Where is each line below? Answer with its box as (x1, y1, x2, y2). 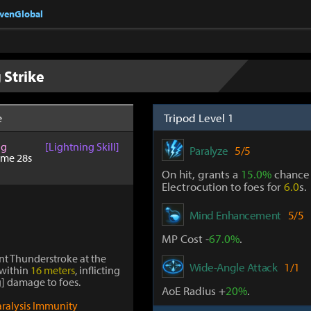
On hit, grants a (161, 167, 241, 181)
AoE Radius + (161, 283, 226, 298)
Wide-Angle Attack (189, 259, 278, 274)
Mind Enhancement (189, 207, 281, 222)
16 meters (31, 263, 75, 277)
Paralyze (189, 142, 228, 158)
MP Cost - (161, 231, 209, 246)
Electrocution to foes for (161, 179, 284, 194)
